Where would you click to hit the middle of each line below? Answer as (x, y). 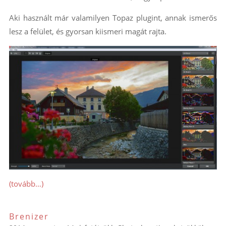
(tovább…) (26, 184)
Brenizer (29, 217)
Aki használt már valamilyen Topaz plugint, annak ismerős (113, 17)
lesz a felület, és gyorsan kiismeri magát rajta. (88, 31)
